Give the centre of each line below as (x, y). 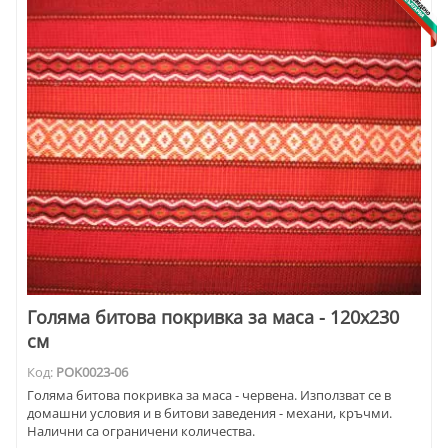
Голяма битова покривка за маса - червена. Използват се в (209, 394)
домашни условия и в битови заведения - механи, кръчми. (209, 412)
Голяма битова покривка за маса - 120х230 (213, 316)
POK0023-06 (92, 371)
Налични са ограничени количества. (141, 430)
